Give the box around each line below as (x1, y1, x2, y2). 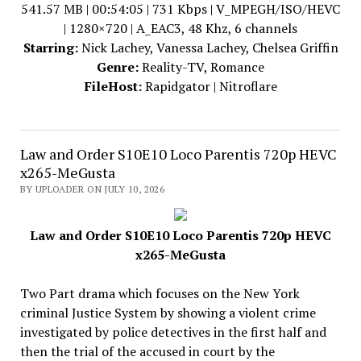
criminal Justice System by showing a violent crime (19, 304, 316, 322)
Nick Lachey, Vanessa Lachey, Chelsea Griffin (77, 39, 338, 56)
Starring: (23, 39, 78, 56)
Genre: (97, 58, 139, 76)
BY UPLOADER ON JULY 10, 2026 (19, 183, 164, 195)
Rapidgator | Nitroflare (141, 77, 277, 95)
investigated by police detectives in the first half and (19, 323, 326, 341)
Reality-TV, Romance (139, 58, 264, 76)
